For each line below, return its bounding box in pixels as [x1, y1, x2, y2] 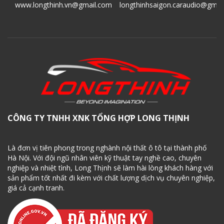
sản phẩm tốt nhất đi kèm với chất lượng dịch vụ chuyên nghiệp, [7, 173, 215, 183]
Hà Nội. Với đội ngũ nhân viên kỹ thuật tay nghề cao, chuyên [7, 153, 201, 163]
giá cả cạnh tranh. [7, 183, 64, 193]
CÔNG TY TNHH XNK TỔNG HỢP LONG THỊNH [7, 112, 189, 124]
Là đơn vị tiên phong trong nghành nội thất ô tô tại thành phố [7, 143, 206, 153]
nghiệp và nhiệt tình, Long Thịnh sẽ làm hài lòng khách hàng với [7, 163, 213, 173]
